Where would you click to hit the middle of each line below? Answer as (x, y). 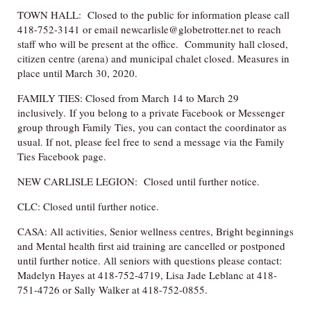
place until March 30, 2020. (77, 73)
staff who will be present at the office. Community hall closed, (153, 43)
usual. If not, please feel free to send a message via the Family (151, 141)
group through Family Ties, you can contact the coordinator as (152, 127)
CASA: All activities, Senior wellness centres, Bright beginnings (155, 231)
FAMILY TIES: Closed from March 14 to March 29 (128, 98)
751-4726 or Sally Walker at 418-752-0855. (112, 289)
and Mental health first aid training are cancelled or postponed (151, 245)
